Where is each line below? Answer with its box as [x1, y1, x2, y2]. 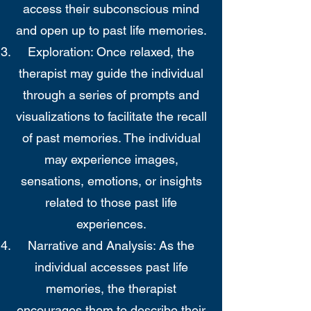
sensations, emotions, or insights [20, 174, 202, 188]
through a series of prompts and [23, 87, 199, 102]
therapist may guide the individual [19, 66, 203, 81]
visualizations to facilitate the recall [15, 109, 207, 124]
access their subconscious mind [23, 1, 199, 16]
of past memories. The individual [22, 131, 201, 145]
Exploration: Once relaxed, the [28, 44, 194, 59]
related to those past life [45, 195, 177, 210]
